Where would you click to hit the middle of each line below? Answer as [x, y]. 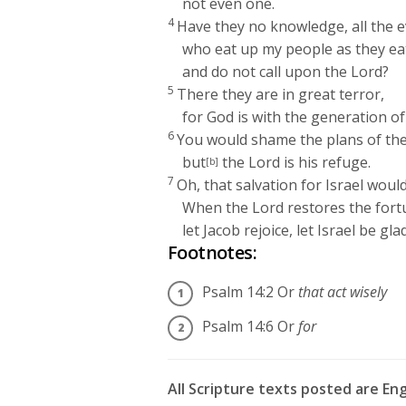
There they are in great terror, [281, 94]
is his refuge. [326, 162]
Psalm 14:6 [240, 326]
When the [217, 207]
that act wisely [343, 291]
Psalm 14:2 [240, 291]
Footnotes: [212, 252]
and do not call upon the [267, 71]
